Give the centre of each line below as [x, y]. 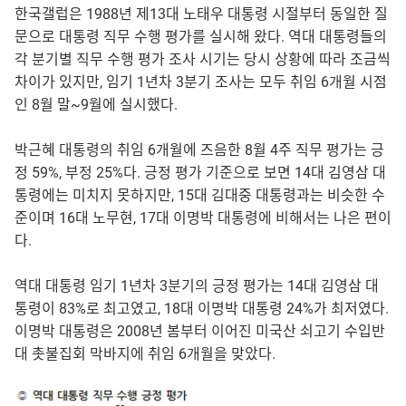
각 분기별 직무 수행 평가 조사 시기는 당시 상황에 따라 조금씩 [203, 59]
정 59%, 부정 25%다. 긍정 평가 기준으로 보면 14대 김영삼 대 [200, 172]
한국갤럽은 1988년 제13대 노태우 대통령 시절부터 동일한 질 [201, 14]
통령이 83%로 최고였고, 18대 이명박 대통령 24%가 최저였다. [202, 308]
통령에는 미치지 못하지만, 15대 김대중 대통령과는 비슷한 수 [200, 195]
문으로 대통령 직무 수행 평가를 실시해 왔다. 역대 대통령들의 [201, 36]
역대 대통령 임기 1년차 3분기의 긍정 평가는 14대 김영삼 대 [197, 285]
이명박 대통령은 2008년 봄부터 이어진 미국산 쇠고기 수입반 [200, 331]
